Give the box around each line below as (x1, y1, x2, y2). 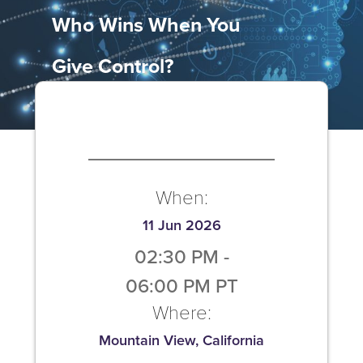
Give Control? (52, 51, 173, 81)
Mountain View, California (99, 330, 264, 350)
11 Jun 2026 (142, 215, 221, 235)
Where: (152, 298, 211, 325)
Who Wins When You (52, 10, 240, 40)
